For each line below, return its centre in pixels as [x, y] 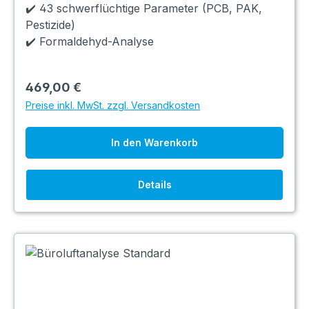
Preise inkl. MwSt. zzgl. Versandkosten [113, 105]
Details [154, 184]
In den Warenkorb [154, 142]
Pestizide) [50, 24]
